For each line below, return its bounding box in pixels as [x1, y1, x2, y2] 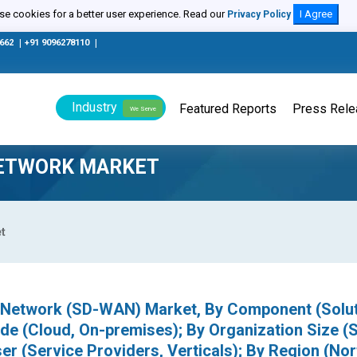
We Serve [129, 104, 156, 112]
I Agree [299, 8, 332, 20]
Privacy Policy [226, 9, 291, 20]
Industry [72, 100, 117, 115]
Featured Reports [179, 101, 277, 116]
